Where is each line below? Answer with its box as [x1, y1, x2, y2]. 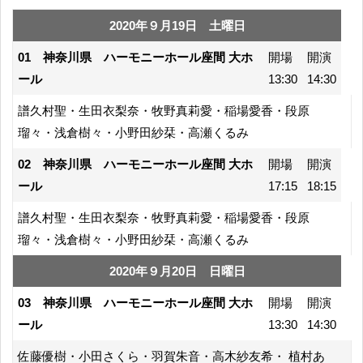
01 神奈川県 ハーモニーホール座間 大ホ [18, 49, 253, 64]
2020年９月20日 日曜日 [109, 263, 246, 278]
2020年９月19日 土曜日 [109, 18, 246, 32]
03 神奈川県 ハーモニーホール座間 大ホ [18, 295, 253, 310]
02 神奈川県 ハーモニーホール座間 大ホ [18, 156, 253, 171]
